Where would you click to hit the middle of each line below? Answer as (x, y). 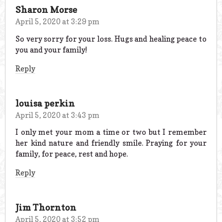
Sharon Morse (46, 9)
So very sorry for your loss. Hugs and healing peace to (111, 39)
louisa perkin (45, 103)
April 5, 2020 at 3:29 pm (57, 21)
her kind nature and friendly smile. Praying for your (111, 143)
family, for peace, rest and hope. (72, 154)
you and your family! (51, 50)
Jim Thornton (46, 208)
